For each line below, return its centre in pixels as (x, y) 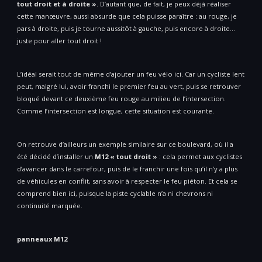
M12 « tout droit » (126, 157)
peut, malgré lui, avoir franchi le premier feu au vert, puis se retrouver (129, 87)
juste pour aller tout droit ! (59, 41)
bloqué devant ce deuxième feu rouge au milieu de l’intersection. (121, 99)
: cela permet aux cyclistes (200, 157)
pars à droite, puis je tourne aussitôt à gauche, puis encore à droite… (126, 29)
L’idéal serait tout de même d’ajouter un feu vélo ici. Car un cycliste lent (131, 74)
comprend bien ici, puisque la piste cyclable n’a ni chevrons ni (115, 194)
